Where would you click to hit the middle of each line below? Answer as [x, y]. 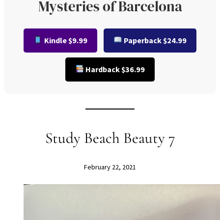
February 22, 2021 [110, 167]
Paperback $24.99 [154, 40]
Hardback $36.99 [115, 69]
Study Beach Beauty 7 [110, 138]
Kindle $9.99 [65, 40]
